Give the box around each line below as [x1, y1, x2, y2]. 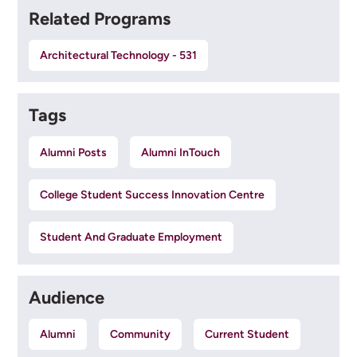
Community [110, 327, 171, 341]
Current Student [205, 327, 290, 341]
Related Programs [28, 8, 171, 29]
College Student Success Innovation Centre [39, 188, 265, 202]
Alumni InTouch [141, 145, 221, 159]
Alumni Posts [39, 145, 107, 159]
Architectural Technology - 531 [39, 49, 197, 63]
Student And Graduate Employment [39, 230, 222, 245]
